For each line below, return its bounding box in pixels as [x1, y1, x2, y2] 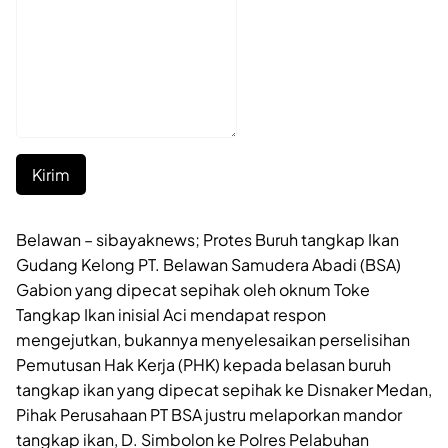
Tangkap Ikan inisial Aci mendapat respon [16, 303, 326, 325]
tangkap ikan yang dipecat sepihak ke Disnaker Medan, [16, 378, 432, 400]
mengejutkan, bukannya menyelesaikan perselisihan [16, 328, 410, 350]
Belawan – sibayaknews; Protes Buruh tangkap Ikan [16, 228, 399, 250]
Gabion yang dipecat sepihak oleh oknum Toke [16, 278, 370, 300]
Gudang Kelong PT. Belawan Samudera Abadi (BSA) [16, 253, 401, 275]
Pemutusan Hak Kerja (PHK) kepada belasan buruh [16, 353, 391, 375]
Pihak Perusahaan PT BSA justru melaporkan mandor [16, 403, 402, 425]
